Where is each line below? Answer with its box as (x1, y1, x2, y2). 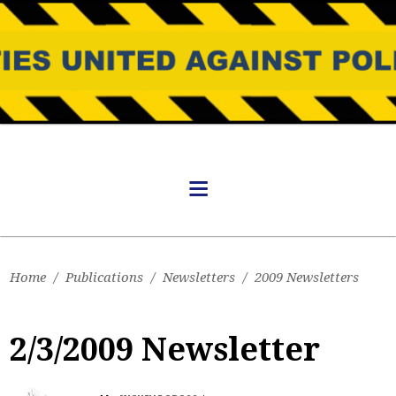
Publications (65, 270, 144, 286)
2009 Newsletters (255, 270, 360, 286)
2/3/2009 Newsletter (10, 331, 321, 369)
